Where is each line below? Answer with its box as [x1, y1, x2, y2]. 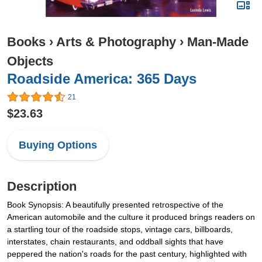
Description [7, 179, 77, 194]
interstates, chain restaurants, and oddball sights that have [7, 237, 223, 247]
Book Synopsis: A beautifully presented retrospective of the [7, 200, 223, 210]
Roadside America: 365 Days [7, 71, 196, 87]
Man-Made [187, 35, 249, 49]
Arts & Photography [56, 35, 176, 49]
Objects [7, 54, 53, 68]
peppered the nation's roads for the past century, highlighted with [7, 249, 247, 259]
